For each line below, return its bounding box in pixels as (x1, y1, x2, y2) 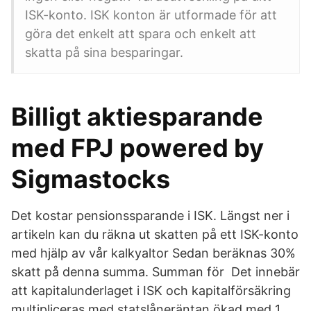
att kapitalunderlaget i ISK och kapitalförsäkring (11, 283, 291, 298)
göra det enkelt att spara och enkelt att (25, 26, 256, 41)
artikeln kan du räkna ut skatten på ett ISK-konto (11, 227, 299, 242)
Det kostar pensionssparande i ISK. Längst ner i (11, 208, 289, 223)
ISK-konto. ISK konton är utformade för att (25, 8, 277, 22)
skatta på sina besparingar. (25, 45, 183, 60)
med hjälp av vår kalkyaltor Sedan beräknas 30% (11, 246, 296, 260)
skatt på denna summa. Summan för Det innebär (11, 264, 300, 279)
